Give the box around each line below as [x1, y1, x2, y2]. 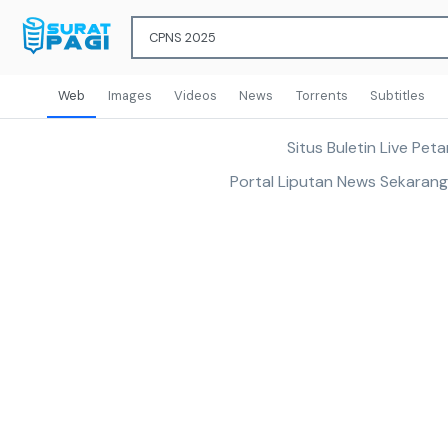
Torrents [295, 87, 348, 105]
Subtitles [370, 87, 426, 105]
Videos [173, 87, 217, 105]
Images [107, 87, 152, 105]
